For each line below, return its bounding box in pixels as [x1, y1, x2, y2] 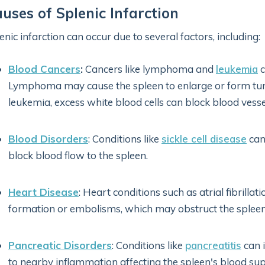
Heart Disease [8, 186, 79, 198]
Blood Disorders [8, 132, 88, 145]
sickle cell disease [161, 132, 247, 145]
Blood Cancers [8, 63, 80, 75]
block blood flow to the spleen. [8, 149, 148, 161]
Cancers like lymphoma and [83, 63, 216, 75]
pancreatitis [185, 239, 241, 251]
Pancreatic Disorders [8, 239, 112, 251]
